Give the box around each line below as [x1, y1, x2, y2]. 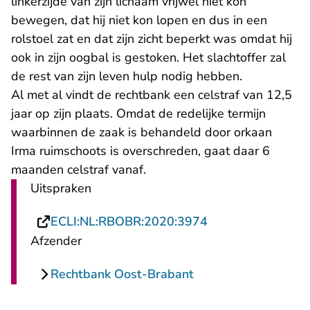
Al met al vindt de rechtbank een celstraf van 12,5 [11, 86, 292, 104]
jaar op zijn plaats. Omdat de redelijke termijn [11, 105, 266, 122]
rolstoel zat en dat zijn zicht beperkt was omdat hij [11, 30, 292, 48]
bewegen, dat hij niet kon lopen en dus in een [11, 12, 267, 29]
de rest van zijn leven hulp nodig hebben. [11, 68, 242, 85]
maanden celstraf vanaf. [11, 161, 146, 179]
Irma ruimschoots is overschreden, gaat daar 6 [11, 143, 270, 160]
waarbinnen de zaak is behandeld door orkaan [11, 124, 272, 141]
